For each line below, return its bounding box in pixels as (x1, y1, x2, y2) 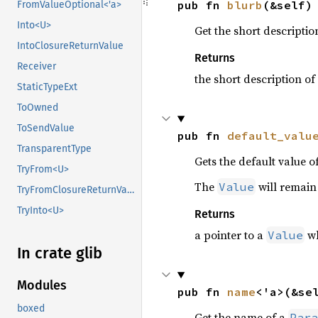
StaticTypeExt (17, 81, 77, 94)
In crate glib (17, 243, 102, 263)
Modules (17, 278, 67, 294)
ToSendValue (17, 122, 75, 135)
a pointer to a (194, 227, 266, 243)
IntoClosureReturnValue (17, 40, 124, 53)
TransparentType (17, 143, 92, 155)
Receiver (17, 60, 56, 73)
